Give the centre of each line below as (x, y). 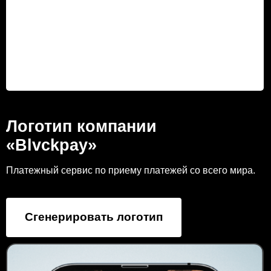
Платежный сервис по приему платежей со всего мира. (131, 170)
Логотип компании (81, 126)
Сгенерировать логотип (94, 217)
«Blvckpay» (51, 145)
